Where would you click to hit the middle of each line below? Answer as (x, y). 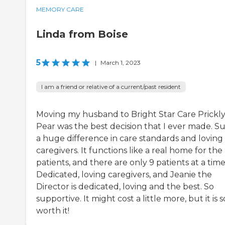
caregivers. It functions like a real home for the (129, 151)
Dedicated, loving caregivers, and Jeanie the (124, 175)
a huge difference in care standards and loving (130, 139)
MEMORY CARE (60, 10)
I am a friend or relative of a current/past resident (111, 87)
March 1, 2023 (121, 63)
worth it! (53, 211)
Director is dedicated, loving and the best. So (125, 187)
